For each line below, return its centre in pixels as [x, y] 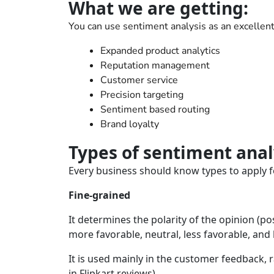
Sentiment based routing [155, 109]
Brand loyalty [130, 124]
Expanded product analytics [160, 51]
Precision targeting [142, 95]
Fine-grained [99, 195]
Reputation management [155, 65]
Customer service [139, 80]
